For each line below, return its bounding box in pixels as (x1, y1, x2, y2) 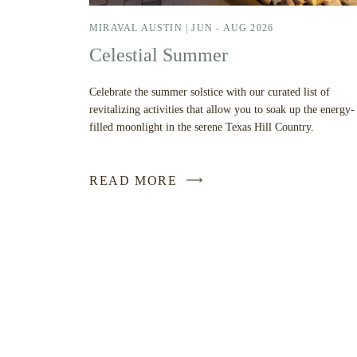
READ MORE (89, 174, 178, 187)
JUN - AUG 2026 (191, 22, 274, 33)
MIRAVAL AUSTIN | (89, 22, 192, 33)
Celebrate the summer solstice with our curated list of (89, 86, 330, 98)
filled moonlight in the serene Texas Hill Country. (89, 121, 314, 133)
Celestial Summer (89, 45, 228, 65)
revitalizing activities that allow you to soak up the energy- (89, 104, 355, 116)
